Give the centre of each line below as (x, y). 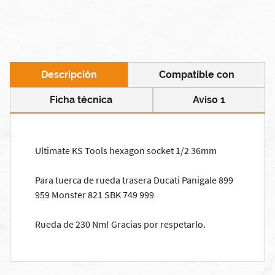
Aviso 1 (209, 100)
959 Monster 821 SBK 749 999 (95, 195)
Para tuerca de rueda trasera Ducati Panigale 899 (134, 180)
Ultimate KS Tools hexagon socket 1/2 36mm (126, 151)
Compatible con (196, 75)
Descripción (69, 75)
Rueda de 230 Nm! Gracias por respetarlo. (120, 224)
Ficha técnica (81, 100)
